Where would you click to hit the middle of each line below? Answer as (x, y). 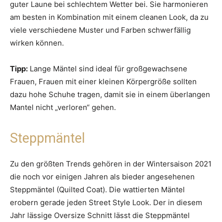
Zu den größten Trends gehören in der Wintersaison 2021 (111, 164)
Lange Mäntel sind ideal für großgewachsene (108, 69)
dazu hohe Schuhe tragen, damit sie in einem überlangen (110, 95)
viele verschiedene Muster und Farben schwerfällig (100, 30)
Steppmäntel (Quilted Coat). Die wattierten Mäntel (97, 190)
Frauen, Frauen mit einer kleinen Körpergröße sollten (103, 82)
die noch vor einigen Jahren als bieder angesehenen (102, 177)
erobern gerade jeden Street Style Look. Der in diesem (106, 203)
